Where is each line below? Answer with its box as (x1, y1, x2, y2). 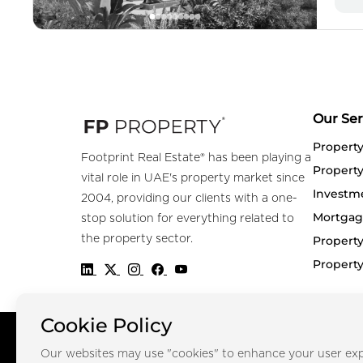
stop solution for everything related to (81, 213, 294, 225)
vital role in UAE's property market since (81, 173, 305, 185)
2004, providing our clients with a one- (81, 193, 297, 205)
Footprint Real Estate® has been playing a (81, 152, 311, 164)
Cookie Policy (41, 314, 172, 337)
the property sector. (81, 233, 193, 246)
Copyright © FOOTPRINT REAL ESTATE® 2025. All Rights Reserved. (24, 337, 352, 348)
